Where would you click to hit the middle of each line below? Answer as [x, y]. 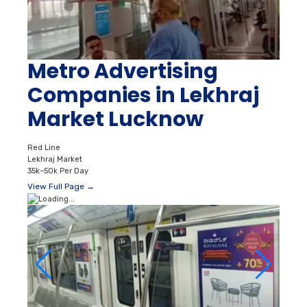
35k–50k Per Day [58, 171]
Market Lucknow [115, 119]
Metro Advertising [123, 71]
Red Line [44, 147]
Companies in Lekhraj [143, 95]
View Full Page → [61, 186]
